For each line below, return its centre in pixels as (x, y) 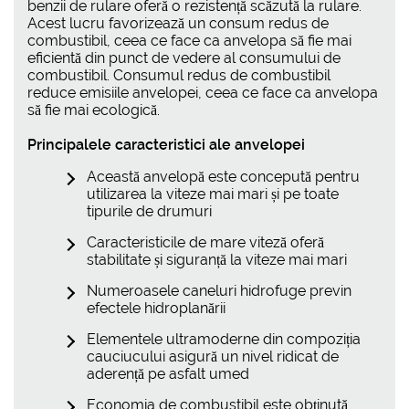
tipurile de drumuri (149, 211)
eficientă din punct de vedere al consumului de (184, 58)
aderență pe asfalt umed (168, 373)
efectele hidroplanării (156, 308)
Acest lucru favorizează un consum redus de (178, 23)
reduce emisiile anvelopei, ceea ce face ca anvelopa (203, 92)
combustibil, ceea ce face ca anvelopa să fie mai (189, 40)
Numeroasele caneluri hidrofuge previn (219, 290)
